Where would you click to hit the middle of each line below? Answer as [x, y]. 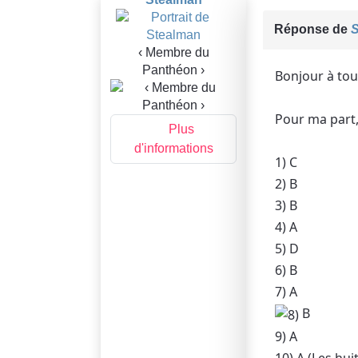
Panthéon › [173, 70]
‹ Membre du [173, 53]
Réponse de [312, 30]
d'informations [173, 149]
